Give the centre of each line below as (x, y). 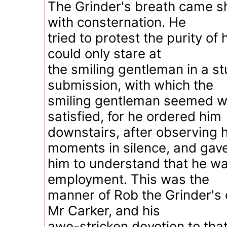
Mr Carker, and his (104, 211)
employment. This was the (128, 179)
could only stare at (104, 53)
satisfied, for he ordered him (135, 116)
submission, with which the (130, 85)
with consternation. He (117, 22)
